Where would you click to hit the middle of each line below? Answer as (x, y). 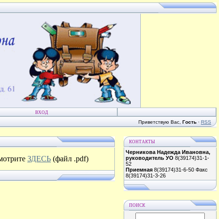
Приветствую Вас (159, 122)
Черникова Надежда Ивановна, (168, 152)
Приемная (139, 170)
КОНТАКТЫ (142, 142)
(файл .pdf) (70, 159)
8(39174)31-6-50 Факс (180, 170)
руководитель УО (150, 158)
